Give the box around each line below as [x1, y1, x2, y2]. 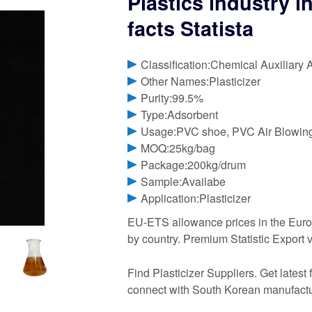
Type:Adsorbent [141, 107, 219, 123]
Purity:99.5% [141, 90, 204, 107]
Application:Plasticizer [141, 190, 251, 207]
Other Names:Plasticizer [141, 73, 261, 90]
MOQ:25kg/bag [141, 140, 216, 157]
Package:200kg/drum [141, 157, 247, 173]
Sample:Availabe [141, 173, 226, 190]
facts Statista [127, 13, 253, 42]
